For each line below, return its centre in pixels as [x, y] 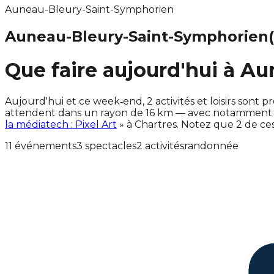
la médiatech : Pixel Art [61, 124]
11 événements [41, 146]
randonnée [211, 146]
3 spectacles [106, 146]
